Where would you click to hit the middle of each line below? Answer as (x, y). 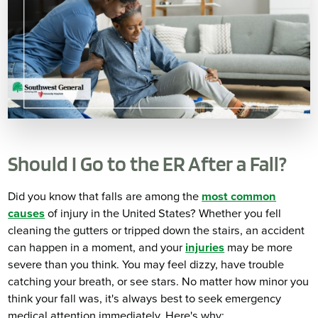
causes (27, 214)
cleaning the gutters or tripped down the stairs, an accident (157, 231)
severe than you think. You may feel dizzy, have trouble (146, 265)
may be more (259, 248)
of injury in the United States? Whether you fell (163, 214)
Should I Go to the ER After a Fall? (148, 163)
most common (239, 197)
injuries (205, 248)
